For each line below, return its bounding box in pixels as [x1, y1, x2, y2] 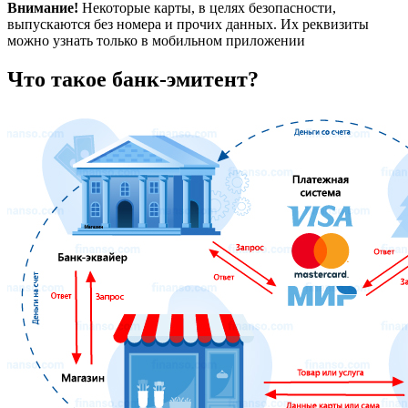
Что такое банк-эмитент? [7, 66, 259, 91]
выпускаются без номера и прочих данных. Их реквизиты [7, 15, 369, 32]
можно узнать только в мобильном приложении [7, 32, 305, 48]
